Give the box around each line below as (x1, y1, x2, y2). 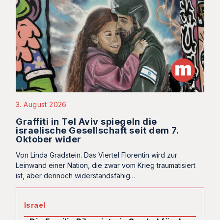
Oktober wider (16, 134, 82, 144)
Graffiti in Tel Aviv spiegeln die (16, 116, 157, 127)
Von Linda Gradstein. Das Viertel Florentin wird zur (16, 151, 177, 159)
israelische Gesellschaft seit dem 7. (16, 125, 179, 136)
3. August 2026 (16, 100, 67, 109)
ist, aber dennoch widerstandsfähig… (16, 171, 136, 180)
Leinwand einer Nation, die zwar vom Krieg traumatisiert (16, 161, 195, 169)
